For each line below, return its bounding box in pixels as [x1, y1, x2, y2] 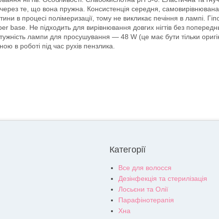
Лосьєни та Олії [118, 185, 168, 194]
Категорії [109, 145, 146, 155]
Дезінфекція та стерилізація [118, 175, 207, 183]
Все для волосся [118, 164, 172, 172]
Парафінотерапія [118, 196, 174, 204]
